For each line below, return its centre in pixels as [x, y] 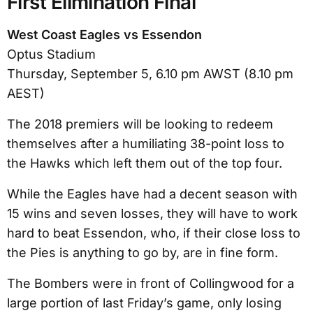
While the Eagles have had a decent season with [152, 194]
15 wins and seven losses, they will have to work [152, 213]
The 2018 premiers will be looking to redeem [140, 124]
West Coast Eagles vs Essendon [104, 34]
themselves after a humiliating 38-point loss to [146, 143]
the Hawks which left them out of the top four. [145, 163]
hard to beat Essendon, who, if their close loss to [154, 233]
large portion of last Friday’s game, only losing [144, 303]
